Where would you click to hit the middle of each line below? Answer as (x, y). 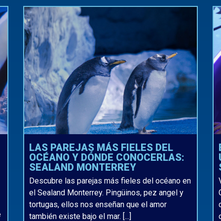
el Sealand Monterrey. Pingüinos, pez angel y (107, 193)
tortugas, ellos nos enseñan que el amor (98, 205)
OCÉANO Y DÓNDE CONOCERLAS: (107, 157)
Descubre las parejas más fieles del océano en (110, 181)
